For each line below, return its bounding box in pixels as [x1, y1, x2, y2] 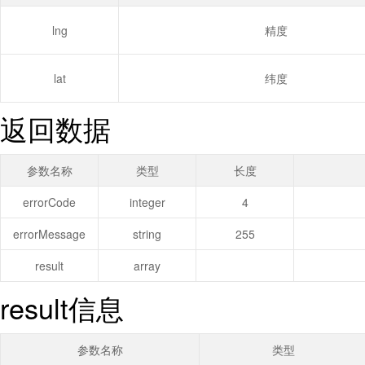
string [133, 226, 161, 242]
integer [129, 194, 165, 210]
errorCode [23, 194, 76, 210]
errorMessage [13, 226, 86, 242]
